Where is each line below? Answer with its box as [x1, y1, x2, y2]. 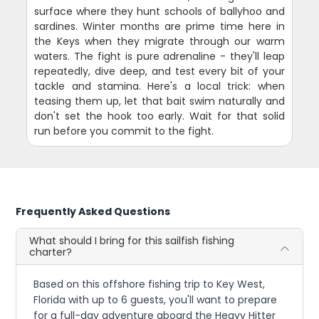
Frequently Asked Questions [16, 204, 171, 219]
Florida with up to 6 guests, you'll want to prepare [33, 292, 278, 307]
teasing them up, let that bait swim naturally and [34, 93, 285, 108]
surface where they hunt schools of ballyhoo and [34, 4, 285, 19]
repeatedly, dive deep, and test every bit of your [34, 63, 285, 78]
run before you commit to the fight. [34, 123, 214, 138]
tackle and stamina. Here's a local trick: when [34, 78, 285, 93]
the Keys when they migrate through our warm [34, 33, 285, 48]
